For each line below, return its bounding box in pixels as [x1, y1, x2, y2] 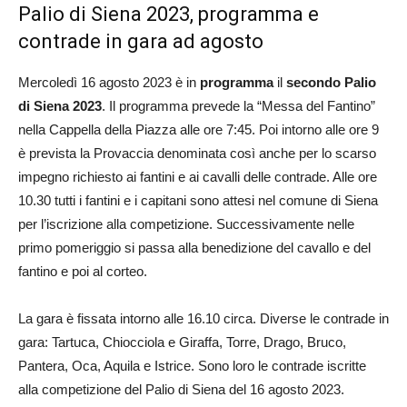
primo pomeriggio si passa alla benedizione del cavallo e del [18, 239, 371, 255]
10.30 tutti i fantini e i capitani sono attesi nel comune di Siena [18, 192, 378, 208]
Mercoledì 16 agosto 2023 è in [18, 74, 200, 90]
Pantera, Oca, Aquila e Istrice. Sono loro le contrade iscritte [18, 357, 366, 373]
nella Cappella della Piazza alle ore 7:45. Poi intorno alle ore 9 [18, 121, 379, 137]
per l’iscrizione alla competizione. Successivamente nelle [18, 215, 354, 232]
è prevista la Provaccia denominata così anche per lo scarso [18, 144, 376, 161]
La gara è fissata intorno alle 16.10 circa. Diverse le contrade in [18, 310, 389, 326]
